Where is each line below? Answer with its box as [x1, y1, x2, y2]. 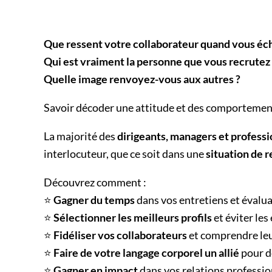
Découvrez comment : [44, 175, 146, 189]
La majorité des [44, 129, 117, 143]
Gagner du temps [53, 193, 135, 207]
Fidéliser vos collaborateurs [53, 228, 187, 242]
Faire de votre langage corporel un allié [53, 246, 239, 260]
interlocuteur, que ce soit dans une [44, 147, 206, 161]
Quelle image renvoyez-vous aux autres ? [44, 72, 240, 86]
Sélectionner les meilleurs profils [53, 211, 212, 225]
